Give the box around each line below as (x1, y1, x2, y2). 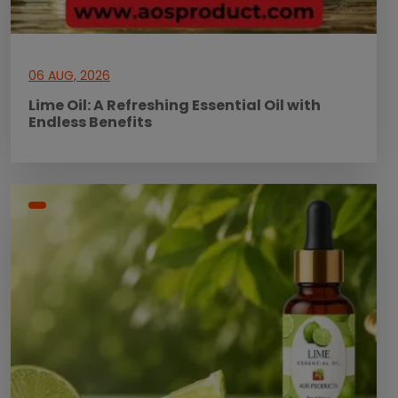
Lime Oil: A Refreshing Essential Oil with (28, 94, 321, 115)
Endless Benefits (28, 111, 152, 132)
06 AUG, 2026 (28, 66, 110, 84)
